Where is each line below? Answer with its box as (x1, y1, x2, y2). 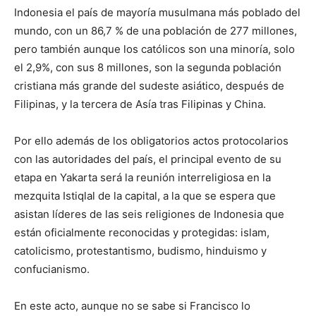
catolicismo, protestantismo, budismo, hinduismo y (14, 244, 267, 257)
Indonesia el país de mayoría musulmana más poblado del (14, 6, 300, 19)
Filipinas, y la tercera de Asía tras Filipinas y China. (14, 97, 266, 111)
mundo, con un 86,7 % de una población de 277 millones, (14, 24, 297, 37)
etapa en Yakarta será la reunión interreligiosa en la (14, 171, 271, 184)
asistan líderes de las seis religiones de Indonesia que (14, 207, 284, 221)
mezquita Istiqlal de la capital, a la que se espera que (14, 189, 276, 202)
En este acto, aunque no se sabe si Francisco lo (14, 299, 250, 312)
